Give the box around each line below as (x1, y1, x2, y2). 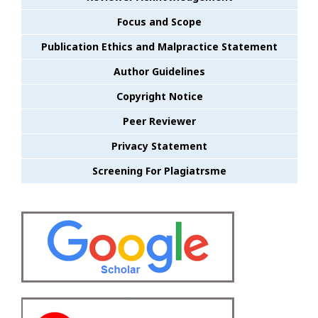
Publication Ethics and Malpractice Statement (41, 39, 278, 53)
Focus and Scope (117, 14, 202, 28)
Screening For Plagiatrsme (92, 163, 226, 177)
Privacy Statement (111, 138, 207, 153)
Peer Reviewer (123, 114, 196, 128)
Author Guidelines (114, 64, 205, 78)
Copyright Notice (116, 89, 203, 103)
